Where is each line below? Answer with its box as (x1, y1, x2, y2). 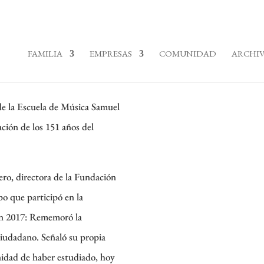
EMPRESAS (89, 48, 132, 59)
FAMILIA (27, 48, 62, 59)
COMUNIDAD (159, 48, 216, 59)
